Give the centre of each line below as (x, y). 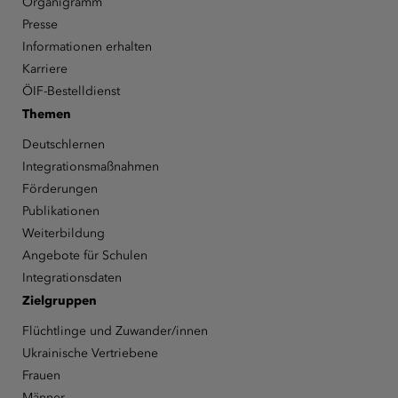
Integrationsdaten (72, 277)
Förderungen (60, 188)
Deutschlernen (63, 144)
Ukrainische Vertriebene (90, 353)
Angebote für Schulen (84, 255)
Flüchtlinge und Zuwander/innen (115, 330)
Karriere (44, 68)
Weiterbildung (63, 233)
